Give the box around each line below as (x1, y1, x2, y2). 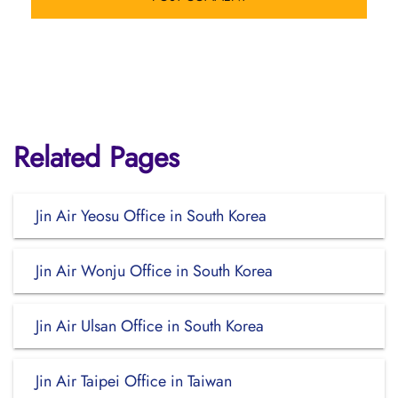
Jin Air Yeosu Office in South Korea (36, 204, 267, 227)
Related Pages (13, 137, 179, 178)
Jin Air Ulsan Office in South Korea (36, 314, 264, 338)
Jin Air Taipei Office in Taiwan (36, 370, 232, 393)
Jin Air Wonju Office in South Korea (36, 259, 273, 283)
